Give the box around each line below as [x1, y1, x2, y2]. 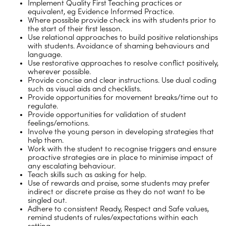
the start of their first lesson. [28, 24, 122, 33]
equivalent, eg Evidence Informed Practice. [28, 7, 174, 16]
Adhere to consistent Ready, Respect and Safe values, [28, 204, 209, 213]
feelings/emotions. [28, 119, 89, 128]
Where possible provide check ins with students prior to [28, 16, 216, 25]
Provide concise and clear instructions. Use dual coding [28, 76, 216, 85]
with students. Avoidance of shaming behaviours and [28, 41, 209, 50]
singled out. [28, 196, 67, 205]
